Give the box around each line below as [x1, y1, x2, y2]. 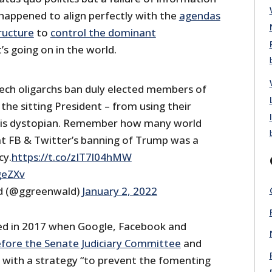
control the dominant [50, 25, 156, 40]
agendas [178, 8, 220, 23]
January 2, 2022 [81, 184, 157, 199]
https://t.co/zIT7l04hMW [11, 150, 132, 165]
